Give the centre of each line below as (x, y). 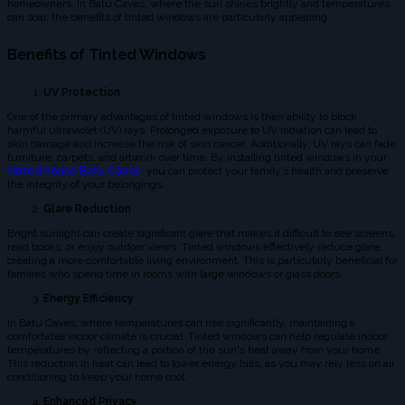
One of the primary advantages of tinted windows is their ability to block (182, 116)
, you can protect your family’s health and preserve (265, 170)
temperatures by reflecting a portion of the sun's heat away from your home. (195, 349)
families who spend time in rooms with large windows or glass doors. (175, 273)
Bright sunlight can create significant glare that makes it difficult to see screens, (202, 233)
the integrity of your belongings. (86, 184)
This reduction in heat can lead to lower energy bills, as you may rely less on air (201, 363)
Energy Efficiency (89, 298)
